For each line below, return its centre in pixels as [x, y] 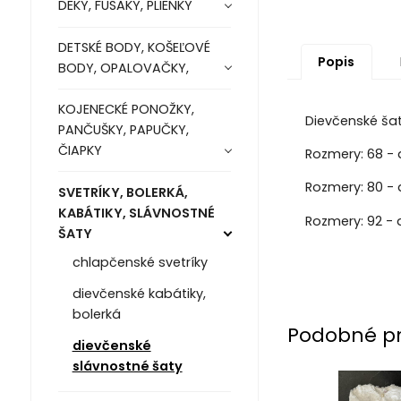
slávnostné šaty [127, 366]
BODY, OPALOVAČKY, [123, 68]
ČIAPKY [80, 151]
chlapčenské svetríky [140, 262]
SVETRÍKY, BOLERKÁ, [123, 192]
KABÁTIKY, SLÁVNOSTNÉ [136, 213]
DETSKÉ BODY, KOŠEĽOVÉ [134, 47]
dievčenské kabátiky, [139, 293]
